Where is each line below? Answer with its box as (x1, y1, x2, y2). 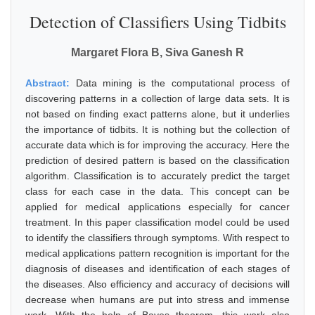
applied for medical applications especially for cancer (25, 201, 290, 212)
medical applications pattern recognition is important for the (25, 247, 290, 259)
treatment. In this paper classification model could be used (25, 217, 290, 228)
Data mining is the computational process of (75, 77, 290, 89)
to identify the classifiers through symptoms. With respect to (25, 232, 290, 243)
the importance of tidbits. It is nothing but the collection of (25, 124, 290, 135)
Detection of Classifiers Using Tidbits (29, 11, 286, 33)
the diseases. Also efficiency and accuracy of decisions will (25, 278, 290, 290)
